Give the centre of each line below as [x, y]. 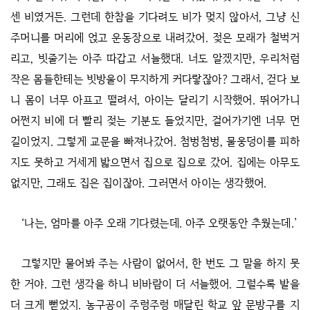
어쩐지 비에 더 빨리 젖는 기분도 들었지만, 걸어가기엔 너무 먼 [155, 121]
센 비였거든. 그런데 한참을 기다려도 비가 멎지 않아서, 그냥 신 [155, 17]
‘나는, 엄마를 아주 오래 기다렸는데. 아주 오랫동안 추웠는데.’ [159, 223]
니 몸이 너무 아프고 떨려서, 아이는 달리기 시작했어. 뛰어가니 [155, 100]
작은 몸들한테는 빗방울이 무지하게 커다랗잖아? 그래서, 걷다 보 [155, 79]
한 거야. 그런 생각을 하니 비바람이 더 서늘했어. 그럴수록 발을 [155, 284]
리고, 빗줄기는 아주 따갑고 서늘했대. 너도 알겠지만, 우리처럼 [155, 58]
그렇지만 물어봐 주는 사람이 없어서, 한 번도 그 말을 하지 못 [161, 263]
